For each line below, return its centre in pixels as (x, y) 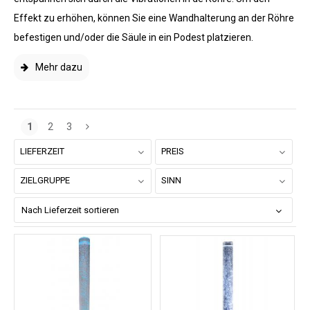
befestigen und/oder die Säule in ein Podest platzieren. (134, 37)
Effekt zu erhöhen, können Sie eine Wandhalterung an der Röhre (154, 18)
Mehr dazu (59, 67)
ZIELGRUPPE (45, 180)
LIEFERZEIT (42, 151)
